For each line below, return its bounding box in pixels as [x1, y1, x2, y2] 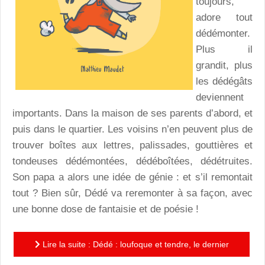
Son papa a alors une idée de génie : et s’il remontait [12, 171, 253, 183]
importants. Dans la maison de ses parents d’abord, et [12, 107, 253, 119]
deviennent [196, 91, 244, 103]
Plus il [196, 43, 253, 55]
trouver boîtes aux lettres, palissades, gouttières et [12, 139, 253, 151]
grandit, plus [196, 59, 253, 71]
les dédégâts [196, 75, 253, 87]
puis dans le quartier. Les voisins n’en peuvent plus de [12, 123, 253, 135]
